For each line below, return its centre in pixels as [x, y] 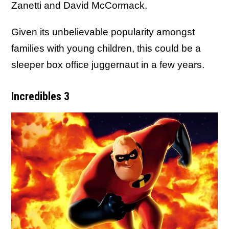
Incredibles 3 [40, 97]
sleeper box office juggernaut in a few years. [108, 65]
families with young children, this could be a [106, 49]
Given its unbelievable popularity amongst [103, 32]
